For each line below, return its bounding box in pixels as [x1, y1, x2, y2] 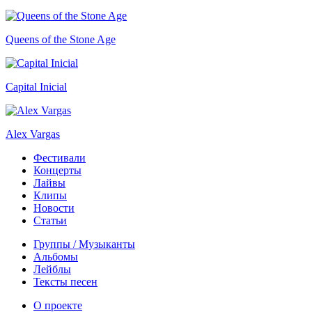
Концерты [33, 164, 81, 177]
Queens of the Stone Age [6, 33, 116, 46]
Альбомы [33, 251, 78, 263]
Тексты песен [33, 276, 97, 288]
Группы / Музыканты [33, 238, 135, 251]
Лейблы [33, 263, 71, 276]
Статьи [33, 214, 67, 227]
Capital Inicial [6, 81, 67, 93]
